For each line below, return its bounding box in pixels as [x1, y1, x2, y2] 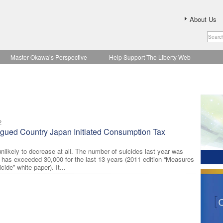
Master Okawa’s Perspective [10, 53, 87, 61]
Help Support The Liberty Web [109, 53, 191, 61]
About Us [190, 14, 217, 24]
